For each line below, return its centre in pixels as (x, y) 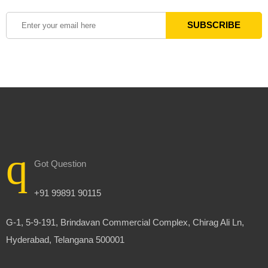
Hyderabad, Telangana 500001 (65, 240)
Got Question (60, 164)
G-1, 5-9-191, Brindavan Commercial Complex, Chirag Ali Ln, (125, 222)
